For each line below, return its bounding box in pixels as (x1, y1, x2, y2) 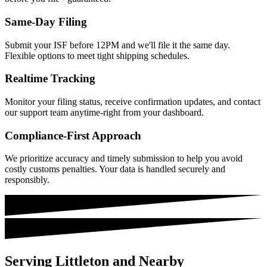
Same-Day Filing (5, 15, 87, 28)
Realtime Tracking (5, 72, 95, 85)
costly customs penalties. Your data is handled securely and (5, 164, 225, 175)
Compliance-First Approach (5, 129, 141, 142)
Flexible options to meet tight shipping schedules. (5, 50, 190, 61)
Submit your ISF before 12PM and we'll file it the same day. (5, 39, 230, 50)
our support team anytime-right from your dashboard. (5, 107, 204, 117)
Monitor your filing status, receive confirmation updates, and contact (5, 96, 260, 107)
